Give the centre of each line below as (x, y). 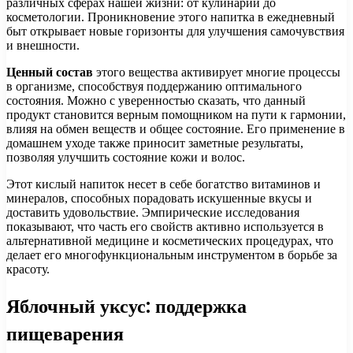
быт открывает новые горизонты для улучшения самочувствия (175, 31)
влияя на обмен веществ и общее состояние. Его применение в (176, 128)
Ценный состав (50, 72)
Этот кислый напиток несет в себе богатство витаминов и (163, 184)
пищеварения (65, 333)
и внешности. (43, 45)
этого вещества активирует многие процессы (217, 72)
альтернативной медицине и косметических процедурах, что (170, 240)
